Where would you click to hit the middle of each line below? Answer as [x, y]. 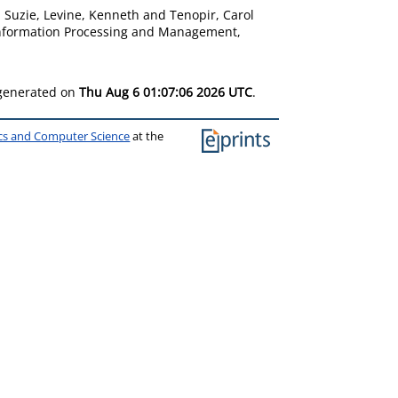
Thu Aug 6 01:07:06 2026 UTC [166, 92]
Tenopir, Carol [212, 15]
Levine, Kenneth [92, 15]
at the [147, 136]
